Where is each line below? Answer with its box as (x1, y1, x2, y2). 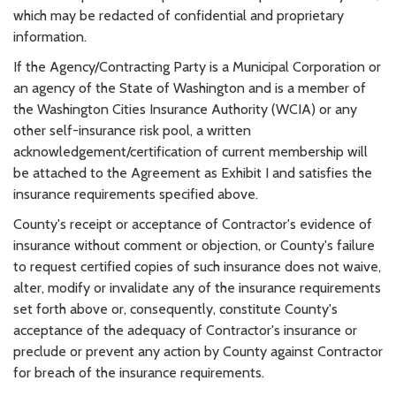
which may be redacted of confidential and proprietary (13, 6, 344, 24)
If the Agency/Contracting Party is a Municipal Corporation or (13, 57, 381, 75)
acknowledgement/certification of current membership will (13, 142, 368, 160)
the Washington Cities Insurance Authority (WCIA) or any (13, 100, 357, 118)
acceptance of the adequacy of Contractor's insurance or (13, 321, 357, 339)
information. (13, 27, 87, 45)
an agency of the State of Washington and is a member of (13, 79, 366, 96)
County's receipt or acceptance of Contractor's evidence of (13, 215, 372, 232)
